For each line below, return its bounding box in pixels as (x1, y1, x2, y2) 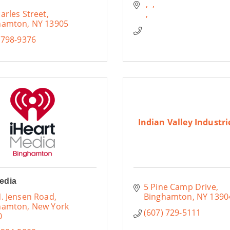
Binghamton (143, 191, 193, 202)
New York (31, 201, 69, 212)
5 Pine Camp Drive (143, 181, 216, 193)
